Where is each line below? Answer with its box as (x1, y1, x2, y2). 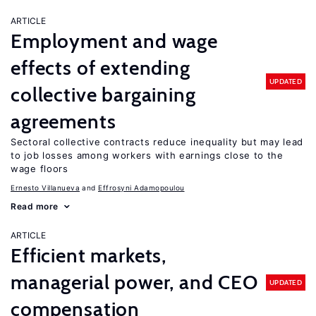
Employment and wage (11, 29, 218, 53)
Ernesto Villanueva (11, 183, 80, 192)
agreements (11, 109, 116, 133)
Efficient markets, (11, 243, 167, 267)
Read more (11, 201, 59, 212)
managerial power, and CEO (11, 270, 258, 294)
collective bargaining (11, 83, 196, 107)
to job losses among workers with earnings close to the (11, 150, 284, 161)
